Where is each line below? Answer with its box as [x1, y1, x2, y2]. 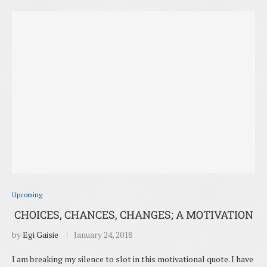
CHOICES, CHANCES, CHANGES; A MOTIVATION [14, 207, 253, 222]
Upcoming [12, 191, 42, 200]
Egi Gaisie [23, 229, 58, 241]
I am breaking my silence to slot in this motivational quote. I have [12, 253, 253, 265]
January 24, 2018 [74, 229, 132, 241]
